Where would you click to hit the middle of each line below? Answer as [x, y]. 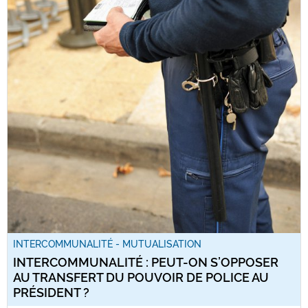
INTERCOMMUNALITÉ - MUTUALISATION [107, 244]
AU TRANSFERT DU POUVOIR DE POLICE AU [141, 278]
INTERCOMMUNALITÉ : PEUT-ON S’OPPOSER [146, 263]
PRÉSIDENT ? [51, 293]
